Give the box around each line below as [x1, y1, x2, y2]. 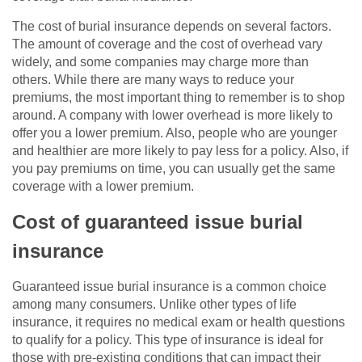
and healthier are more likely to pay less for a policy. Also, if [12, 144, 348, 158]
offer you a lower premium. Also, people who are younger [12, 126, 337, 141]
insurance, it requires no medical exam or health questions [12, 315, 345, 330]
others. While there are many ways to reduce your [12, 73, 294, 87]
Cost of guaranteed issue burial [12, 211, 303, 234]
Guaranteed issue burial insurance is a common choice [12, 280, 326, 294]
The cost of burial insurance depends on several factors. [12, 19, 331, 34]
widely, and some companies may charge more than [12, 55, 309, 69]
